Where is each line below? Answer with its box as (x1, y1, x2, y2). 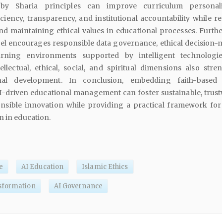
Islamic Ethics (82, 163, 128, 171)
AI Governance (54, 182, 103, 191)
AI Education (21, 163, 64, 171)
